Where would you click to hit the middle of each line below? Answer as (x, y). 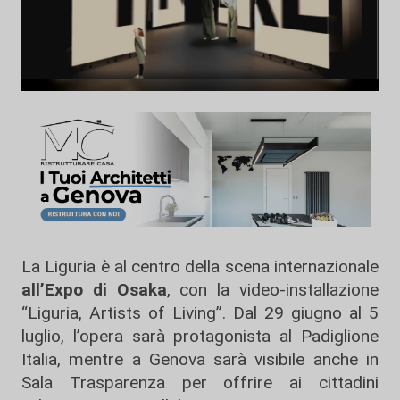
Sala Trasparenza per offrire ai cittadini (200, 383)
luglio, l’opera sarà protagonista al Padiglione (200, 337)
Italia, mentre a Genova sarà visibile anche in (200, 360)
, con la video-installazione (273, 290)
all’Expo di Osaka (94, 290)
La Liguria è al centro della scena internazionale (200, 267)
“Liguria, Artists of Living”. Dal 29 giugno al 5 (200, 313)
